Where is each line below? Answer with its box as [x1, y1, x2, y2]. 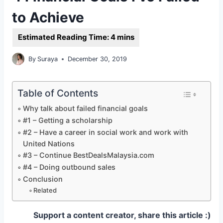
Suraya [37, 55, 58, 63]
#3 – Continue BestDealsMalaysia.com [22, 151, 154, 160]
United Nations [22, 139, 75, 148]
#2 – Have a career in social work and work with [22, 128, 188, 137]
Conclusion [22, 175, 63, 184]
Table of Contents [17, 87, 98, 100]
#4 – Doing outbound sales [22, 163, 115, 172]
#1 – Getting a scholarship [22, 116, 112, 125]
